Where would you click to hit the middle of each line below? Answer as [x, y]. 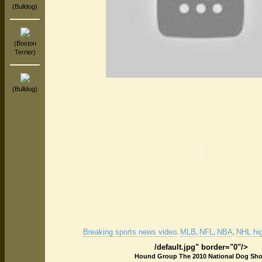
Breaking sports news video [130, 232]
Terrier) [25, 52]
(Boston [25, 43]
